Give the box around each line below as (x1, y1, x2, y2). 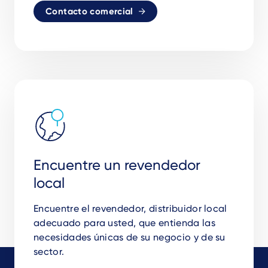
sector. (33, 246, 65, 258)
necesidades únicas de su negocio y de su (33, 232, 226, 243)
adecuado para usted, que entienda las (33, 217, 215, 229)
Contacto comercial (45, 6, 133, 17)
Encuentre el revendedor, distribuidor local (33, 203, 227, 215)
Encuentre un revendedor (33, 157, 200, 174)
